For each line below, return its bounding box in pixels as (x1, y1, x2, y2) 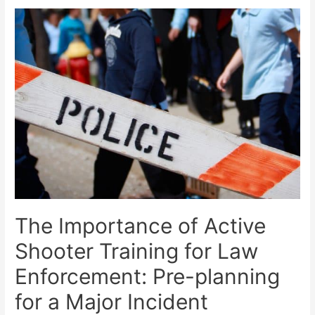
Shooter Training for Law (15, 238, 259, 264)
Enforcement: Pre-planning (15, 264, 281, 290)
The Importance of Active (15, 213, 266, 239)
